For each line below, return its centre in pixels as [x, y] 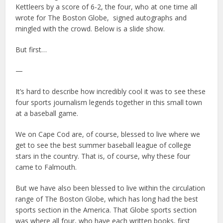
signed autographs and [150, 18]
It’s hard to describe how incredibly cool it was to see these [111, 92]
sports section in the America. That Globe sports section [106, 210]
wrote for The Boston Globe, [62, 18]
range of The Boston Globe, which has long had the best [107, 199]
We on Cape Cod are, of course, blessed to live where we [108, 134]
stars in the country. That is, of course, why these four [103, 156]
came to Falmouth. [46, 167]
